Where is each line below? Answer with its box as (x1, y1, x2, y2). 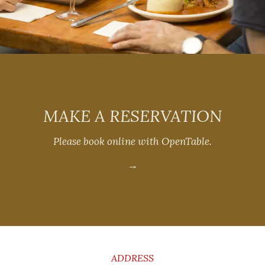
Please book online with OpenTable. (53, 134, 212, 148)
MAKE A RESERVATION (43, 105, 222, 127)
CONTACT (11, 232, 90, 254)
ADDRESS (111, 251, 154, 264)
